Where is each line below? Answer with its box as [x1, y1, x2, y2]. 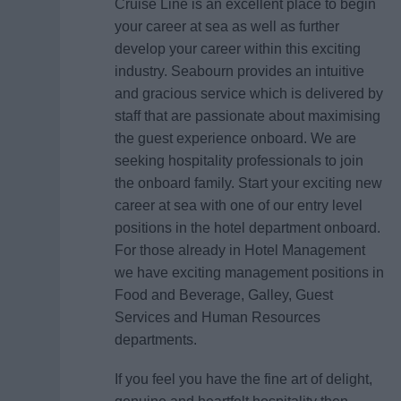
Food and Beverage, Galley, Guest [114, 287, 333, 303]
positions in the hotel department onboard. [114, 220, 380, 235]
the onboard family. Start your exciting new [114, 175, 382, 191]
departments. [114, 332, 197, 347]
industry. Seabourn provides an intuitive [114, 64, 364, 79]
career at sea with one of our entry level [114, 198, 363, 213]
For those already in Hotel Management [114, 243, 365, 258]
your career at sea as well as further [114, 19, 339, 34]
